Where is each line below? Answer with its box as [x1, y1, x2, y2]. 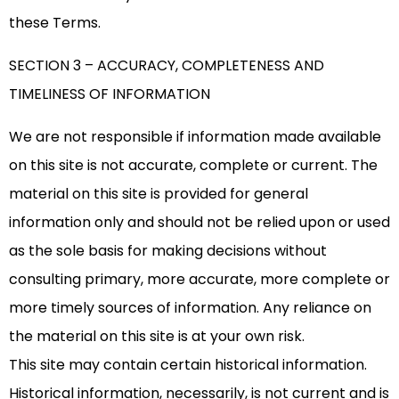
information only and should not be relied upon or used [9, 212, 390, 233]
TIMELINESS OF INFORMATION [9, 84, 210, 105]
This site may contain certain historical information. [9, 354, 367, 376]
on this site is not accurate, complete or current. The [9, 155, 378, 176]
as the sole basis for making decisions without [9, 240, 327, 262]
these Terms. [9, 12, 101, 34]
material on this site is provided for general [9, 183, 308, 205]
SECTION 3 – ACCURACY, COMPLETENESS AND [9, 55, 324, 77]
